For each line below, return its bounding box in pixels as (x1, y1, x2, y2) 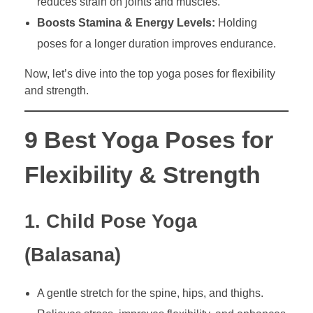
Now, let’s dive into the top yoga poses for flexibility (24, 67, 275, 80)
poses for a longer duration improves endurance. (36, 37, 276, 50)
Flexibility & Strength (24, 161, 261, 188)
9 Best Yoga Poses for (24, 126, 273, 153)
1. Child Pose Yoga (24, 210, 197, 232)
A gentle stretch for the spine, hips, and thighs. (36, 286, 263, 299)
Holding (214, 16, 257, 29)
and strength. (24, 84, 89, 96)
